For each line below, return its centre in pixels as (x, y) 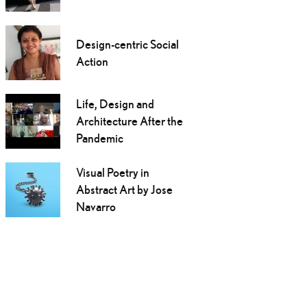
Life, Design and (115, 104)
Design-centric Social (127, 45)
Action (92, 62)
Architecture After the (129, 121)
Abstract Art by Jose (124, 190)
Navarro (96, 207)
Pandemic (99, 138)
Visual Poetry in (112, 173)
